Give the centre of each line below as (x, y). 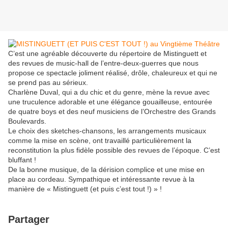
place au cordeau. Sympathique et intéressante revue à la (101, 179)
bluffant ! (22, 160)
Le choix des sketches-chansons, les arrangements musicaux (107, 131)
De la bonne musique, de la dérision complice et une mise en (106, 170)
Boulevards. (27, 121)
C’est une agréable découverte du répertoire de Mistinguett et (107, 54)
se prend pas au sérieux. (48, 83)
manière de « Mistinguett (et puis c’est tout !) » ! (85, 189)
